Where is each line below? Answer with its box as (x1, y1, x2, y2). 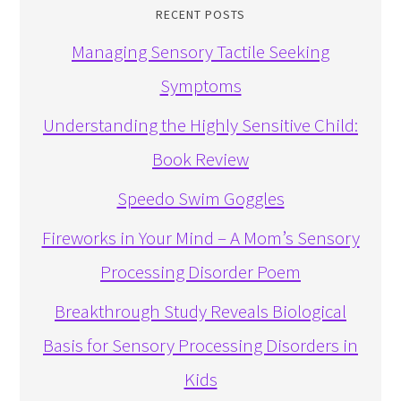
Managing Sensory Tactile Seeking (72, 39, 329, 64)
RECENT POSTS (156, 6, 245, 23)
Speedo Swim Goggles (116, 186, 285, 211)
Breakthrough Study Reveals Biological (55, 299, 346, 324)
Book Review (152, 147, 249, 172)
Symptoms (159, 73, 242, 98)
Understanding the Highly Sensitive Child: (43, 113, 358, 138)
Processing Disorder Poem (100, 260, 301, 285)
